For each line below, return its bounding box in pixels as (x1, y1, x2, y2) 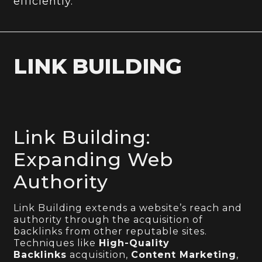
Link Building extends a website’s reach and (13, 202, 243, 213)
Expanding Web (13, 147, 174, 171)
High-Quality (99, 237, 170, 249)
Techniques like (13, 237, 99, 249)
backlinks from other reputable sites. (13, 225, 208, 237)
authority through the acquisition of (13, 213, 204, 225)
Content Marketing (131, 249, 237, 260)
